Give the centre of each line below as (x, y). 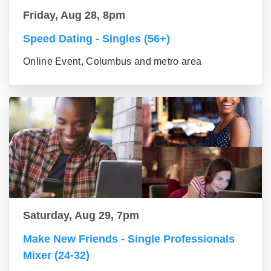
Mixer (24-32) (56, 255)
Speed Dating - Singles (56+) (96, 38)
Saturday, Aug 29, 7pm (81, 215)
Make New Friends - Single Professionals (129, 239)
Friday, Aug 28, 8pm (74, 15)
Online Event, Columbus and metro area (113, 61)
